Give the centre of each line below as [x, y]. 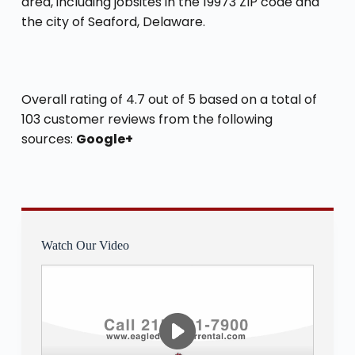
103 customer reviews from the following [147, 119]
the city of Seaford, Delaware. [113, 21]
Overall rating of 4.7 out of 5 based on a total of [169, 99]
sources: [48, 139]
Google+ [104, 139]
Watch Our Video [85, 245]
